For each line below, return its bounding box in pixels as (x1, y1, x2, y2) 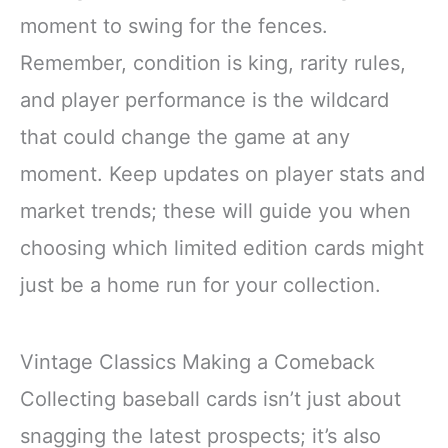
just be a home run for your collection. (20, 272, 381, 297)
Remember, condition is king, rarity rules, (20, 50, 406, 75)
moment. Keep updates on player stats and (20, 161, 425, 186)
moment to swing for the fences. (20, 13, 328, 38)
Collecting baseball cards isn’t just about (20, 386, 401, 411)
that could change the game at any (20, 124, 350, 149)
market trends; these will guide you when (20, 198, 411, 223)
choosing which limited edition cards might (20, 235, 424, 260)
